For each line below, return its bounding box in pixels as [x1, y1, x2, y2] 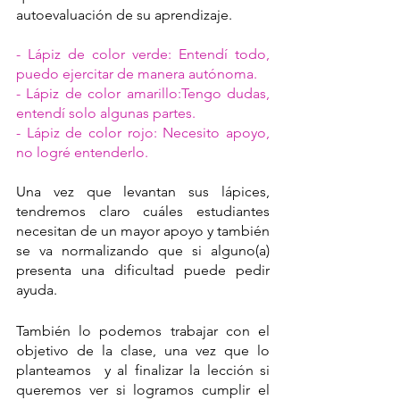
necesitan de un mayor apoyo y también [16, 221, 270, 239]
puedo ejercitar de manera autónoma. [16, 64, 257, 82]
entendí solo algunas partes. [16, 104, 196, 121]
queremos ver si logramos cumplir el [16, 380, 270, 398]
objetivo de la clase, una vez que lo [16, 341, 270, 359]
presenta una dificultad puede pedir [16, 261, 270, 279]
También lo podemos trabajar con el [16, 321, 270, 339]
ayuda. [16, 280, 61, 298]
